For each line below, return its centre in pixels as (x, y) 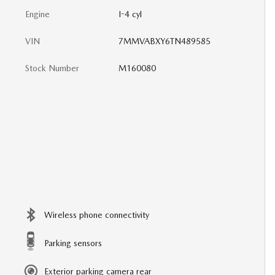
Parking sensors (73, 243)
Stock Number (52, 68)
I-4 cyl (130, 14)
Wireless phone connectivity (97, 215)
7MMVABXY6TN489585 (164, 41)
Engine (37, 14)
